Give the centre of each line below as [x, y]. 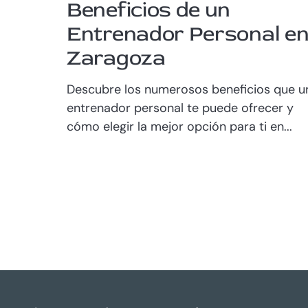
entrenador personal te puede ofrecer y [180, 108]
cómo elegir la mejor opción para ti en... [179, 126]
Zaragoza [116, 58]
